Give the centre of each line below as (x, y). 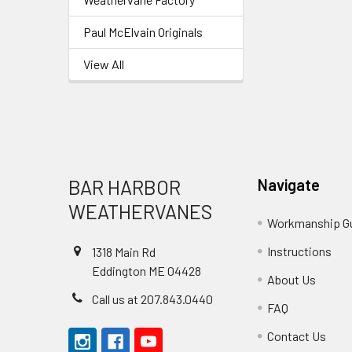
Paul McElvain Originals (143, 32)
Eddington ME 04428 (147, 271)
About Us (292, 279)
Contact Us (297, 336)
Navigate (289, 185)
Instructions (300, 251)
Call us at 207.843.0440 (152, 299)
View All (104, 64)
